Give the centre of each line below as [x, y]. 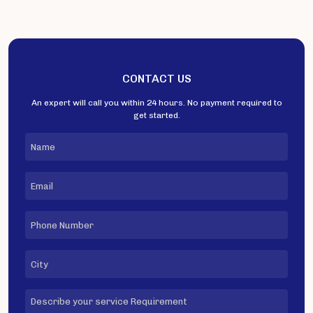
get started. [156, 116]
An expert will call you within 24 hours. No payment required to [156, 103]
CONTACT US [156, 79]
